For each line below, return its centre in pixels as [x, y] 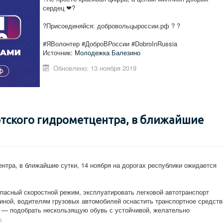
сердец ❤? [59, 8]
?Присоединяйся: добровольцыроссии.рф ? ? [111, 26]
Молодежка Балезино [108, 53]
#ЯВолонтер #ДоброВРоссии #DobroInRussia [110, 44]
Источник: [59, 53]
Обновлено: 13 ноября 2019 [95, 68]
